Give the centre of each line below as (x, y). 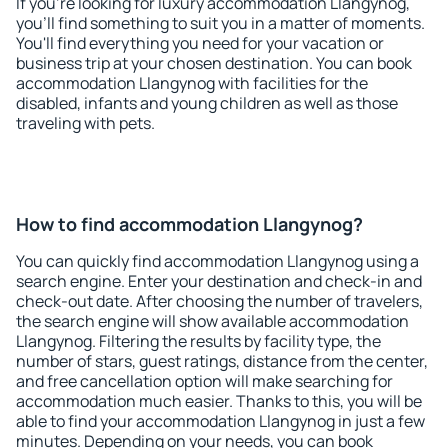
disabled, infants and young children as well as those (207, 103)
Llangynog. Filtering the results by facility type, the (198, 341)
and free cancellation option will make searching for (204, 381)
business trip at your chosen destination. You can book (214, 63)
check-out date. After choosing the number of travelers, (219, 301)
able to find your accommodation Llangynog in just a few (220, 421)
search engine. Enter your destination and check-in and (219, 281)
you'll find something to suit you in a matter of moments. (220, 23)
